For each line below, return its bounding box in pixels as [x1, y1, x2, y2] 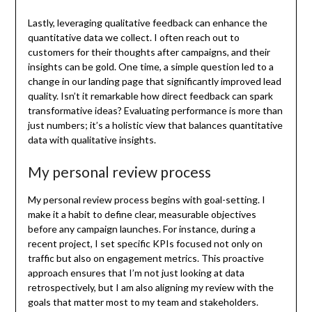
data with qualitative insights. [27, 133, 156, 146]
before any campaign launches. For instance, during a [27, 222, 256, 235]
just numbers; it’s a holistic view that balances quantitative [27, 118, 283, 131]
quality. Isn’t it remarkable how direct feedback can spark [27, 89, 273, 102]
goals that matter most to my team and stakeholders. [27, 295, 258, 308]
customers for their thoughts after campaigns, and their [27, 45, 270, 58]
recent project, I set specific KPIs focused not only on [27, 237, 263, 249]
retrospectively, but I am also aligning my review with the [27, 281, 274, 293]
